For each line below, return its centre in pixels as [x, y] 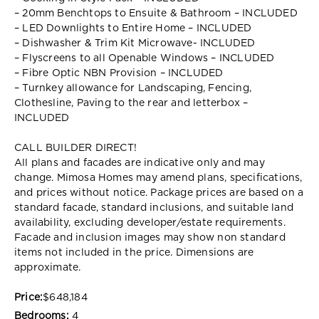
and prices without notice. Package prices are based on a [159, 193]
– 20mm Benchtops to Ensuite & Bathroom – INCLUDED [156, 13]
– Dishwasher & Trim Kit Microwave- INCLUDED [135, 43]
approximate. [48, 267]
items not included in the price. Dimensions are [134, 252]
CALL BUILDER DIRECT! [75, 148]
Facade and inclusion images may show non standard [150, 237]
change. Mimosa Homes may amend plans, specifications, [158, 178]
